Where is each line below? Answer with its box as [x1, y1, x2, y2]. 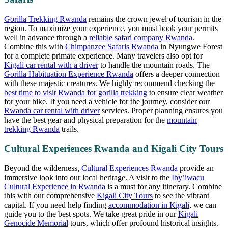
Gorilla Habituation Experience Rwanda [4, 69, 133, 78]
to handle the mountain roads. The [98, 60, 210, 69]
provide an [178, 164, 214, 173]
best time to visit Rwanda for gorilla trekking [4, 88, 147, 97]
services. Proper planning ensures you [100, 106, 223, 115]
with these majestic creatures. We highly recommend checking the [4, 78, 215, 88]
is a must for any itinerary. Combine [105, 182, 222, 191]
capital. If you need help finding [4, 201, 108, 210]
